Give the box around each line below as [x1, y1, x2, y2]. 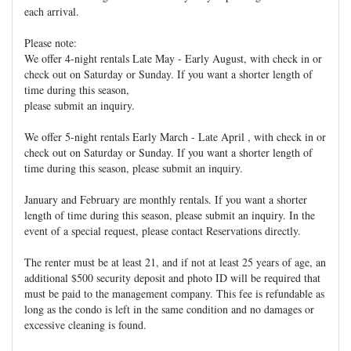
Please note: [24, 35, 77, 50]
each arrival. [24, 4, 79, 19]
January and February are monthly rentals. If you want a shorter [24, 192, 307, 207]
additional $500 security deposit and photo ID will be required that [24, 270, 320, 285]
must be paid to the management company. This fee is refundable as [24, 286, 324, 301]
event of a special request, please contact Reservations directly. [24, 223, 301, 238]
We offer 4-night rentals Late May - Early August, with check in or [24, 51, 322, 66]
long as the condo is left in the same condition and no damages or [24, 302, 314, 317]
